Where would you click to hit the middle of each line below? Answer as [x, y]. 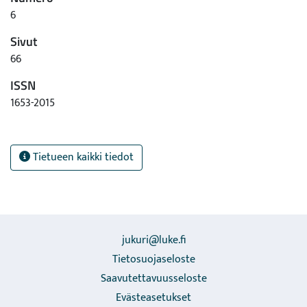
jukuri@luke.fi [153, 240]
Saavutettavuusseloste [153, 279]
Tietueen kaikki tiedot [82, 157]
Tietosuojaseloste [153, 259]
